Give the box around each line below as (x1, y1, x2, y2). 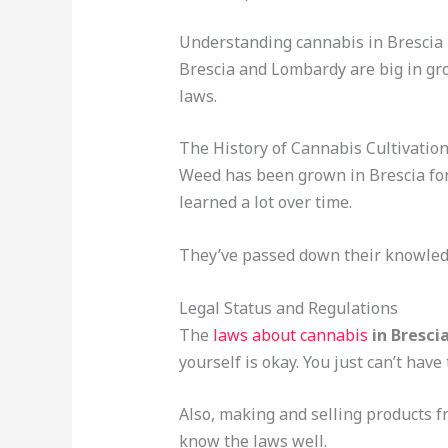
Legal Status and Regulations (178, 296, 398, 319)
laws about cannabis (212, 323, 368, 346)
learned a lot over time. (178, 191, 352, 214)
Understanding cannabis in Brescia (178, 30, 443, 53)
